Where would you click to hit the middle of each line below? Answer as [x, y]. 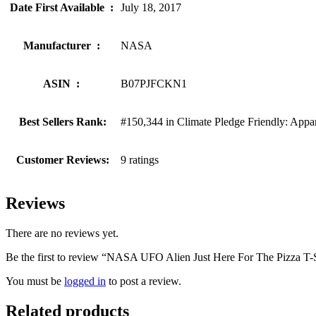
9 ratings [140, 160]
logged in [85, 281]
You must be [35, 281]
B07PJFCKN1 [154, 84]
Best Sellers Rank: [63, 122]
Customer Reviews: [63, 160]
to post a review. [144, 281]
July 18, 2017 [151, 8]
